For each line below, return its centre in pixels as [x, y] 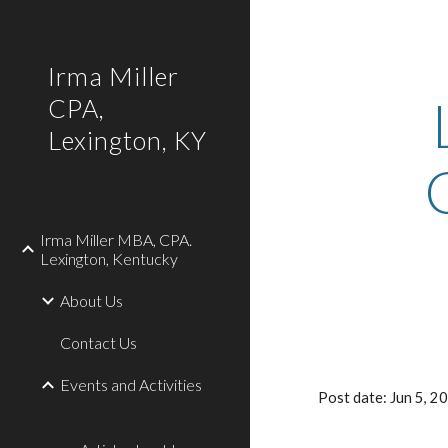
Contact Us [98, 342]
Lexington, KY [127, 140]
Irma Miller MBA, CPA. [116, 239]
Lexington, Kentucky [109, 258]
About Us [91, 300]
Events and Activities [131, 384]
